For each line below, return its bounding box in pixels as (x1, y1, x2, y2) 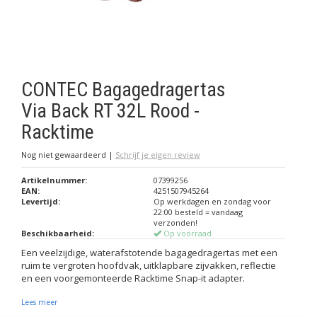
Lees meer (21, 297, 57, 307)
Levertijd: (21, 196, 60, 207)
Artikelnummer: (21, 175, 87, 185)
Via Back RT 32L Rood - (21, 99, 200, 122)
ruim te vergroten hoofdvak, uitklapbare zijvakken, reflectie (21, 259, 276, 272)
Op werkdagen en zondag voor (153, 196, 271, 207)
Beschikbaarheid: (21, 228, 94, 238)
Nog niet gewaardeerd (21, 149, 108, 160)
